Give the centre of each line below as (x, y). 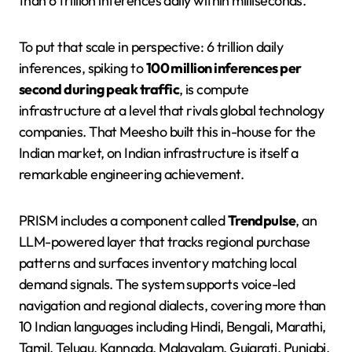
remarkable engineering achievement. (132, 174)
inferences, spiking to (82, 68)
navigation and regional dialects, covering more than (172, 305)
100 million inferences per (224, 68)
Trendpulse (262, 220)
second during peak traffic (99, 89)
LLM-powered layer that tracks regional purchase (165, 241)
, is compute (214, 89)
